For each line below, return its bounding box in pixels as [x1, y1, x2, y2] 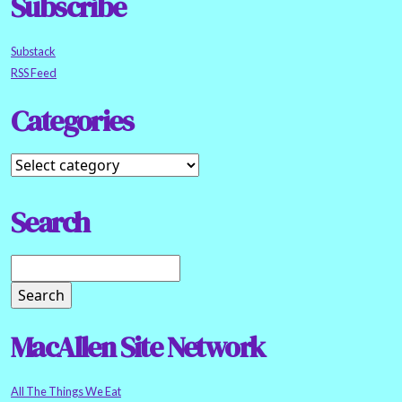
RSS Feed [11, 66, 57, 81]
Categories [11, 101, 133, 142]
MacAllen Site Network [11, 328, 266, 368]
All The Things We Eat [11, 384, 121, 399]
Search [11, 203, 90, 243]
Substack [11, 44, 56, 59]
